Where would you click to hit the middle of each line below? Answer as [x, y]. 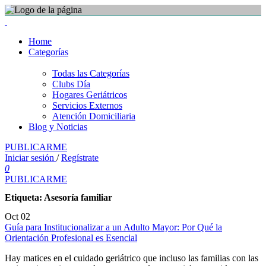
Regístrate [80, 158]
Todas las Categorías [91, 73]
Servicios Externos [87, 105]
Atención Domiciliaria [94, 116]
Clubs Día [71, 84]
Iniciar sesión [31, 158]
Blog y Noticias [58, 127]
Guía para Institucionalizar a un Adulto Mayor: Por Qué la [113, 227]
